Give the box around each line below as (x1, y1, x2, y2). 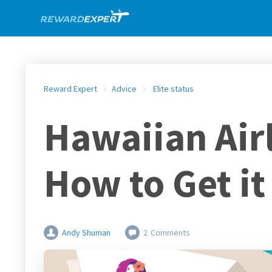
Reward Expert (44, 83, 97, 94)
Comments (151, 227, 190, 238)
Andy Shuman (62, 227, 110, 238)
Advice (112, 83, 137, 94)
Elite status (153, 83, 194, 94)
